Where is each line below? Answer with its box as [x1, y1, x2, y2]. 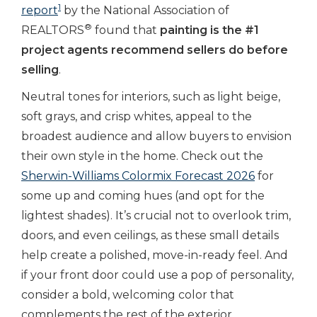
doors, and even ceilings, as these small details [21, 229, 279, 242]
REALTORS [21, 23, 84, 37]
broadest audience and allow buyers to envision [21, 129, 292, 143]
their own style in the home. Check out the [21, 149, 263, 163]
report [21, 4, 58, 17]
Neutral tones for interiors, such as [21, 90, 217, 103]
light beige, [217, 90, 280, 103]
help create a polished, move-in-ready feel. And [21, 248, 288, 262]
